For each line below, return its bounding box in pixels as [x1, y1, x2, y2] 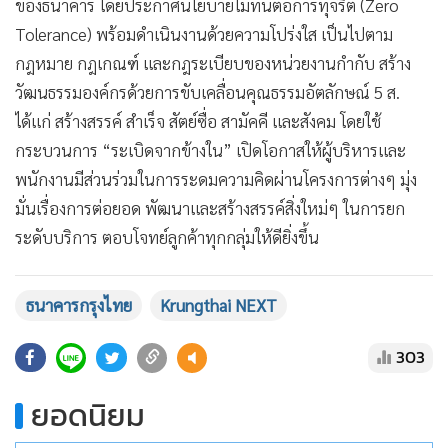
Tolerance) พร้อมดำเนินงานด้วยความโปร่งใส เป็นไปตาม [15, 22, 393, 45]
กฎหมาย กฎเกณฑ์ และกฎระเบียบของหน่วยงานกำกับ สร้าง [15, 51, 411, 74]
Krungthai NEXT [160, 293, 277, 316]
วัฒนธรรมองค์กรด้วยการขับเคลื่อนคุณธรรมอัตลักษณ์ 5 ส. [15, 80, 400, 103]
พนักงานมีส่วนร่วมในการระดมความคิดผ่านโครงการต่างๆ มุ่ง [15, 167, 417, 190]
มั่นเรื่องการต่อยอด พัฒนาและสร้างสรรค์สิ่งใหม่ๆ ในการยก [15, 196, 405, 219]
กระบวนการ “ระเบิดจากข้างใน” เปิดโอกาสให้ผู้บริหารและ [15, 138, 406, 161]
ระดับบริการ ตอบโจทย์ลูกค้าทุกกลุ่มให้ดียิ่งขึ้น [15, 225, 319, 248]
